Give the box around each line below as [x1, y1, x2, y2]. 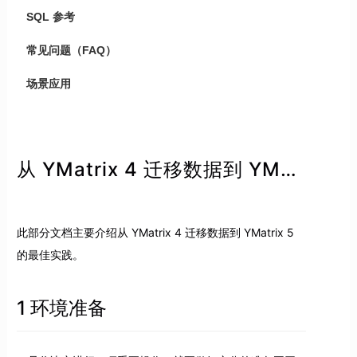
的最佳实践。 [16, 248, 84, 262]
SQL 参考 [25, 10, 75, 23]
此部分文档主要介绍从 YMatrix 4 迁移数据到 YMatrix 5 [16, 226, 294, 240]
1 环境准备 [16, 296, 107, 320]
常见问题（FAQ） [25, 44, 116, 57]
